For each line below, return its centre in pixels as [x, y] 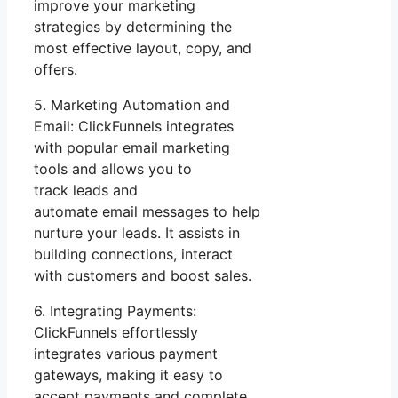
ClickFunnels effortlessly [116, 333]
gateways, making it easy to [128, 375]
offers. [56, 70]
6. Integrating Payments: [115, 311]
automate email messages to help [147, 212]
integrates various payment [126, 354]
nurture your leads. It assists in [137, 233]
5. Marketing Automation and [132, 105]
